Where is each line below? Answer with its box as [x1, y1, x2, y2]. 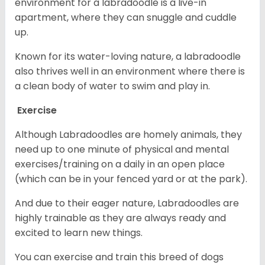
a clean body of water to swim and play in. [15, 79, 212, 93]
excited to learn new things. [15, 225, 143, 240]
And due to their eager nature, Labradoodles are [15, 196, 239, 210]
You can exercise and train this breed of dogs [15, 250, 224, 264]
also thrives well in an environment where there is [15, 64, 245, 78]
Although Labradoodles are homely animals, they [15, 127, 242, 141]
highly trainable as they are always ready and [15, 211, 226, 225]
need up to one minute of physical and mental [15, 142, 229, 156]
